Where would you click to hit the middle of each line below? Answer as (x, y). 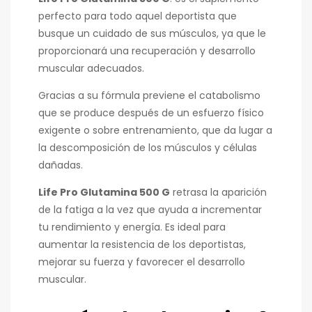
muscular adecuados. (91, 68)
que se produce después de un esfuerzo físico (151, 112)
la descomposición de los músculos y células (148, 147)
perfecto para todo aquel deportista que (138, 16)
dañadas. (61, 165)
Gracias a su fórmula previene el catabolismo (149, 95)
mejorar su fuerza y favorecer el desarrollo (142, 262)
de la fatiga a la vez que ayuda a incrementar (150, 209)
